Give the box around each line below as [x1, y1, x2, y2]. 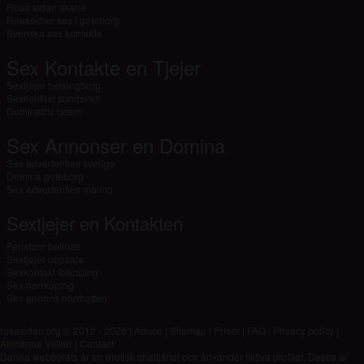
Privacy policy [273, 323, 334, 338]
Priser [214, 323, 240, 338]
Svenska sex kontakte [6, 26, 102, 41]
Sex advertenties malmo [6, 182, 113, 197]
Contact [80, 336, 114, 351]
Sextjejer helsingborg [6, 78, 101, 93]
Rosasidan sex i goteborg [6, 13, 119, 28]
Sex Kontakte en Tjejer [6, 53, 201, 82]
